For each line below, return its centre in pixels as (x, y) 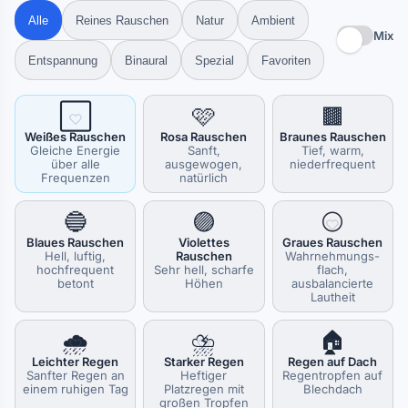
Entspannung (63, 60)
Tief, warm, (332, 150)
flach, (333, 270)
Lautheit (332, 297)
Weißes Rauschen (76, 137)
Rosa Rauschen (204, 137)
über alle (75, 164)
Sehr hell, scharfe (204, 270)
